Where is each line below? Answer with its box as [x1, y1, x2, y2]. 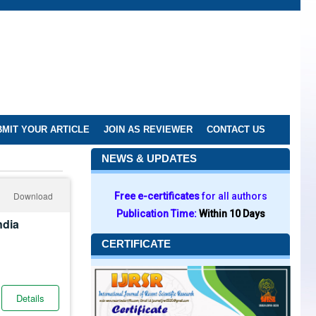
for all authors [201, 190, 267, 202]
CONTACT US [207, 124, 265, 135]
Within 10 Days [198, 208, 265, 219]
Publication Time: [116, 208, 199, 219]
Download [13, 190, 53, 202]
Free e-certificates [114, 190, 202, 202]
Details [16, 291, 44, 305]
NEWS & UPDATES [102, 152, 197, 164]
